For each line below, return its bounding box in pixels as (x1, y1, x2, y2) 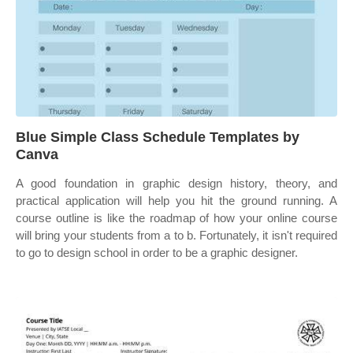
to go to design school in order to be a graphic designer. (16, 246, 298, 259)
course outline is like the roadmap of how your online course (16, 211, 337, 225)
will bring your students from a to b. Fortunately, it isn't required (16, 229, 337, 242)
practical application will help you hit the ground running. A (16, 194, 337, 207)
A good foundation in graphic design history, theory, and (16, 176, 337, 190)
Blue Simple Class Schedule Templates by (16, 129, 299, 145)
